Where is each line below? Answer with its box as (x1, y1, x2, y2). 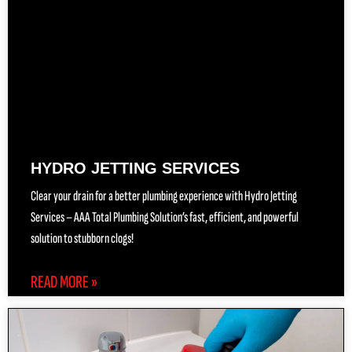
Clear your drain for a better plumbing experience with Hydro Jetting (31, 188, 297, 205)
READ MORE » (31, 271, 97, 294)
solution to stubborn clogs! (31, 230, 134, 247)
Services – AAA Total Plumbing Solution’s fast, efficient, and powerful (31, 209, 299, 226)
